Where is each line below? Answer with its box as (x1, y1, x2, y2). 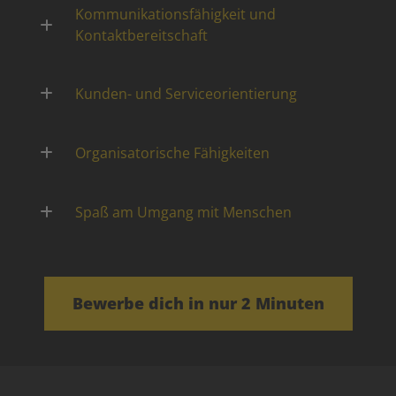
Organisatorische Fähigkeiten (75, 142, 270, 163)
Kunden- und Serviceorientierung (75, 83, 298, 103)
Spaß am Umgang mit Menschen (75, 202, 293, 222)
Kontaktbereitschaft (75, 26, 209, 45)
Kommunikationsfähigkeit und (75, 4, 277, 24)
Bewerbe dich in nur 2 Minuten (72, 293, 324, 314)
